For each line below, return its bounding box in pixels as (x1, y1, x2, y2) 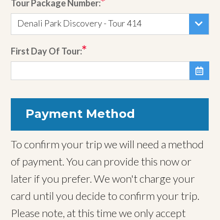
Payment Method (26, 107, 136, 121)
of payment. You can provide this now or (11, 155, 192, 168)
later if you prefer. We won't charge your (11, 172, 195, 186)
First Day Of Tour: (11, 46, 82, 57)
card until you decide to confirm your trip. (11, 189, 200, 203)
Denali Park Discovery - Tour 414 (17, 18, 142, 29)
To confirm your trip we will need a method (11, 137, 204, 151)
